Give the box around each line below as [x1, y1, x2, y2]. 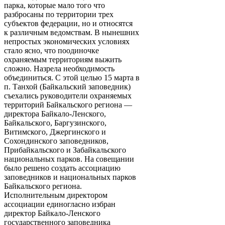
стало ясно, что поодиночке [4, 46, 99, 55]
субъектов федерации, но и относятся [4, 19, 133, 28]
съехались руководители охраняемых [4, 91, 132, 100]
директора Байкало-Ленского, [4, 109, 106, 118]
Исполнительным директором [4, 190, 107, 199]
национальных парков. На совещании [4, 154, 134, 163]
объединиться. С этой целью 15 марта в [4, 73, 140, 82]
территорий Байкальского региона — [4, 100, 132, 109]
